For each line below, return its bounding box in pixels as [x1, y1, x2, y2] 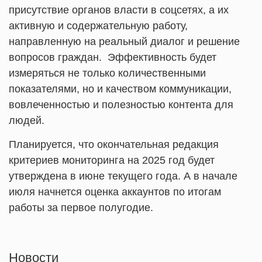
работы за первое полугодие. [9, 202, 153, 213]
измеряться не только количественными [9, 67, 206, 79]
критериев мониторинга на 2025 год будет [9, 154, 215, 166]
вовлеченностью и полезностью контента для [9, 99, 233, 111]
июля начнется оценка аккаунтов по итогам [9, 186, 221, 198]
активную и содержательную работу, [9, 20, 188, 32]
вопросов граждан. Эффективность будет [9, 51, 216, 63]
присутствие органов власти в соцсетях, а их [9, 4, 229, 16]
